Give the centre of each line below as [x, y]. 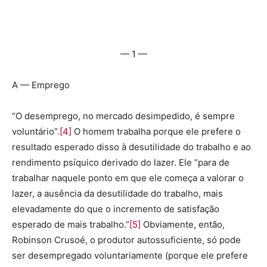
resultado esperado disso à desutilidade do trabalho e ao [131, 147]
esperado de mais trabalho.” [71, 224]
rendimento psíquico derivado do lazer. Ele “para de [121, 162]
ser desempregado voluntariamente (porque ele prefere [130, 255]
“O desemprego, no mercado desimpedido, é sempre [123, 116]
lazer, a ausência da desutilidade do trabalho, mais [117, 193]
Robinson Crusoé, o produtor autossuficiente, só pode [126, 240]
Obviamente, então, [183, 224]
